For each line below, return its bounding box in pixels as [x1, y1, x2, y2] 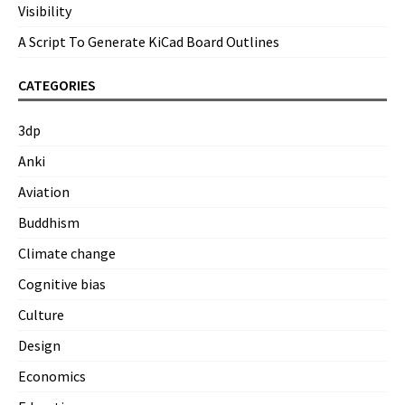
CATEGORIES [18, 76, 96, 95]
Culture [18, 306, 64, 325]
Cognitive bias [18, 275, 106, 294]
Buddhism [18, 213, 80, 232]
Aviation [18, 183, 70, 202]
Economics [18, 367, 86, 386]
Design [18, 336, 61, 355]
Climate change [18, 244, 116, 263]
